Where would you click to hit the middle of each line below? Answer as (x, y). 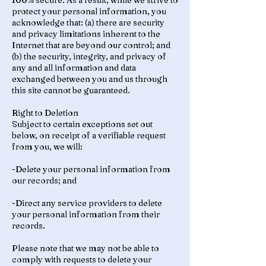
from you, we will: (47, 147)
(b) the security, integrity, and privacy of (89, 56)
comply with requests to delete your (82, 259)
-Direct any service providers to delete (87, 203)
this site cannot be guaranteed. (71, 90)
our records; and (44, 180)
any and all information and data (74, 68)
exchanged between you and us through (90, 79)
